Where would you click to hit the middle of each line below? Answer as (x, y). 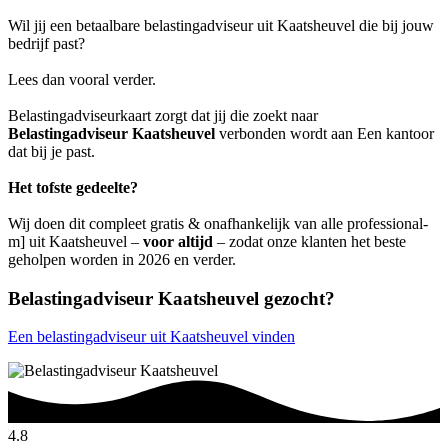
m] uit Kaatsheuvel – (75, 241)
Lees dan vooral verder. (82, 79)
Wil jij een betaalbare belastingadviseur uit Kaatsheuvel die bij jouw (221, 25)
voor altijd (178, 241)
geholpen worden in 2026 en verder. (122, 259)
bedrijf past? (46, 43)
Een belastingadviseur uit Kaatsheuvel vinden (151, 337)
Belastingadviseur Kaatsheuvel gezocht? (171, 298)
